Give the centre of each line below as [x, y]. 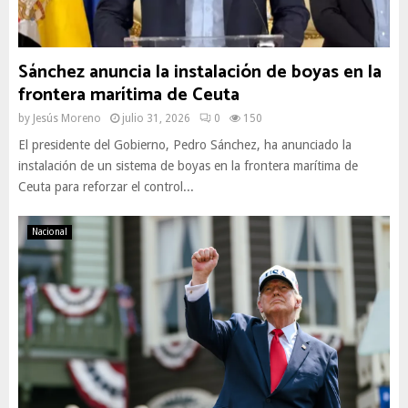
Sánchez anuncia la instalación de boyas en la [200, 72]
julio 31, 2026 [156, 118]
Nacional [50, 232]
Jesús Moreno [67, 118]
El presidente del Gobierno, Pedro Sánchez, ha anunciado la [185, 145]
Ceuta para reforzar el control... [106, 187]
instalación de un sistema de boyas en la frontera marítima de [188, 166]
